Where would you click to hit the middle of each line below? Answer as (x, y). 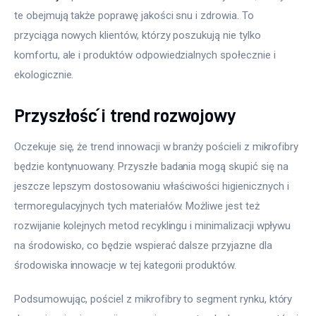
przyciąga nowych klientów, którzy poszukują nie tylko (139, 35)
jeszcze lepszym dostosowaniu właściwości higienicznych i (153, 187)
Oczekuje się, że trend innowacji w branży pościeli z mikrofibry (158, 147)
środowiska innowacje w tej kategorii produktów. (125, 266)
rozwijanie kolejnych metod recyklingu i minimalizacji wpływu (154, 226)
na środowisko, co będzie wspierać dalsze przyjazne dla (145, 246)
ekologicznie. (44, 74)
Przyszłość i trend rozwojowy (125, 115)
